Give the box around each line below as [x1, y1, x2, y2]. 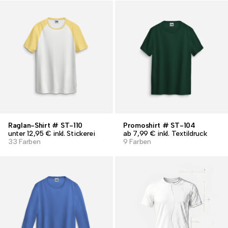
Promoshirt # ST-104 [123, 121, 195, 130]
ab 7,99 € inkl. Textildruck [123, 129, 207, 138]
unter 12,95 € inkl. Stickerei [8, 129, 95, 138]
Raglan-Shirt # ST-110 [8, 121, 83, 130]
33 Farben [8, 137, 41, 146]
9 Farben [123, 137, 151, 146]
